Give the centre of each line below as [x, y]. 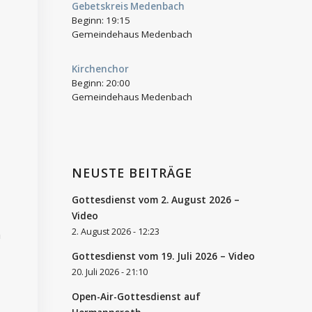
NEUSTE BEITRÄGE [132, 172]
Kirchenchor [101, 69]
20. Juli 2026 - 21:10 [110, 272]
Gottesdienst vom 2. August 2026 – [156, 199]
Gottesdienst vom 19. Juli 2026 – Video [164, 256]
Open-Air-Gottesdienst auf [136, 296]
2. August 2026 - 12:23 [116, 231]
